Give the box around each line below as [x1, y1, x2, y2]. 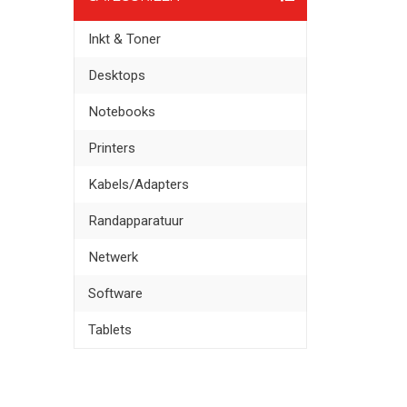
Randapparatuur [88, 212, 184, 229]
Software [88, 284, 144, 302]
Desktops [88, 67, 146, 84]
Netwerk [88, 248, 139, 265]
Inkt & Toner [88, 31, 162, 48]
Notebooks [88, 104, 156, 121]
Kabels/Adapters [88, 175, 190, 193]
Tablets [88, 321, 133, 338]
